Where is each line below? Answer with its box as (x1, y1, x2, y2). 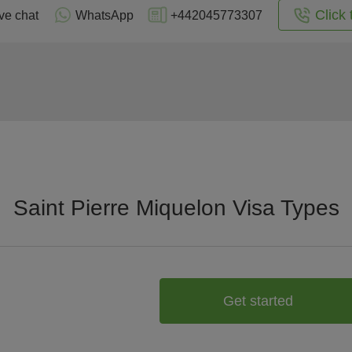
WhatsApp (75, 8, 134, 22)
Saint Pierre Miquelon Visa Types (13, 196, 339, 220)
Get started (222, 292, 293, 309)
